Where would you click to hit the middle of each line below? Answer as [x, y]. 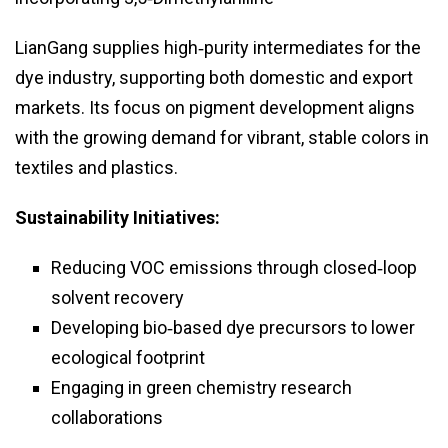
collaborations [107, 417]
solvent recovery [117, 297]
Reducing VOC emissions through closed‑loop [234, 267]
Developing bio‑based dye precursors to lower [233, 327]
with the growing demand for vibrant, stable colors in [222, 137]
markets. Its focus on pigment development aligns [215, 107]
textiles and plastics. [96, 167]
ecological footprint [128, 357]
